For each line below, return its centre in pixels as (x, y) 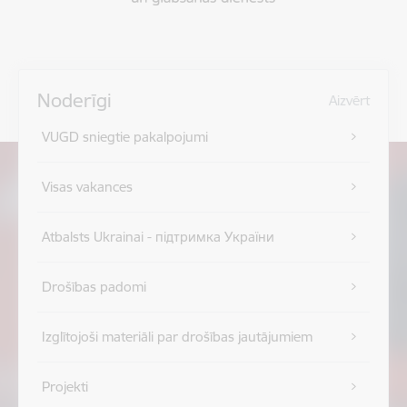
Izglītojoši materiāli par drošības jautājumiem (177, 337)
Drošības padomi (94, 287)
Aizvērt (349, 100)
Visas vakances (87, 187)
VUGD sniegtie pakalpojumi (124, 137)
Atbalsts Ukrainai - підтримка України (158, 237)
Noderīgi (74, 100)
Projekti (65, 387)
